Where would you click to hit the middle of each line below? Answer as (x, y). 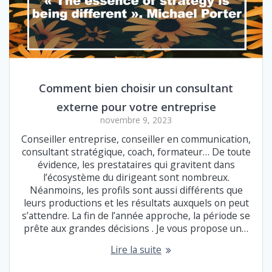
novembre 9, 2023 (136, 120)
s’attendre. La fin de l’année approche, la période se (136, 216)
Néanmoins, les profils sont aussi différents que (136, 190)
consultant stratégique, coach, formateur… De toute (136, 152)
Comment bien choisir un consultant (136, 88)
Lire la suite (136, 250)
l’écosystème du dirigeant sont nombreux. (136, 178)
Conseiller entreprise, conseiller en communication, (136, 139)
